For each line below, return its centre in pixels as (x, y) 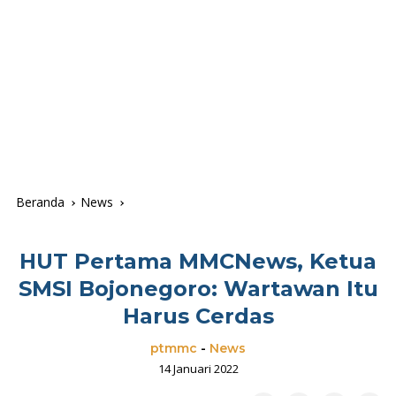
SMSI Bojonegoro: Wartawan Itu (198, 289)
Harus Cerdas (198, 316)
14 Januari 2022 (198, 369)
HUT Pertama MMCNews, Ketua (198, 262)
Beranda (40, 202)
